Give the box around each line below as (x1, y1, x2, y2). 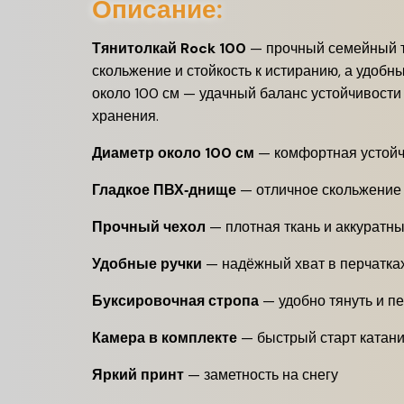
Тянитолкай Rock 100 (92, 39, 246, 58)
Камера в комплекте (92, 328, 237, 347)
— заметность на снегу (184, 365, 338, 384)
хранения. (92, 106, 159, 125)
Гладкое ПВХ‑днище (92, 180, 236, 199)
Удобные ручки (92, 254, 202, 273)
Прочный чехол (92, 217, 206, 236)
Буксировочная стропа (92, 291, 259, 310)
